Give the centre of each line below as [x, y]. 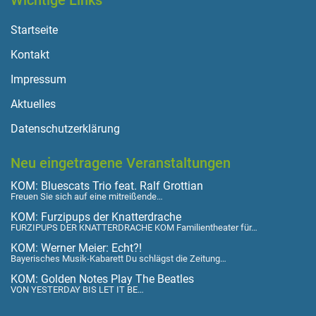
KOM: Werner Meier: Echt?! [76, 248]
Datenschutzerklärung [65, 129]
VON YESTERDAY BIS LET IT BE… [77, 290]
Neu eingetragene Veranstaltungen [121, 163]
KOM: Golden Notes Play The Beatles [102, 279]
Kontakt [30, 55]
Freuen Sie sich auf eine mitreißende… [87, 197]
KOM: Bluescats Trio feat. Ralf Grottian [107, 186]
